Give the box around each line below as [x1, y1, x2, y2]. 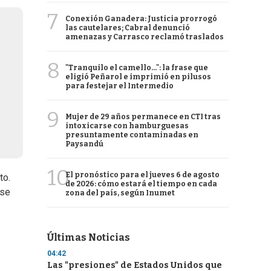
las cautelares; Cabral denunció [65, 24, 190, 32]
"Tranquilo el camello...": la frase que [65, 64, 208, 72]
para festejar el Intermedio [65, 82, 174, 90]
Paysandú [65, 140, 103, 148]
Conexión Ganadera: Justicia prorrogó [65, 15, 217, 23]
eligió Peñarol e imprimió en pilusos [65, 73, 211, 81]
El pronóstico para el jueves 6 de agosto [65, 171, 220, 179]
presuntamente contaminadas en [65, 131, 198, 139]
